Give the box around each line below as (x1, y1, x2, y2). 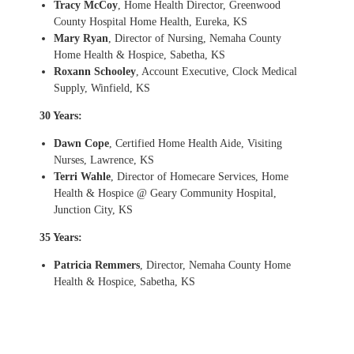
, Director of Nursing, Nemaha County (108, 32, 281, 44)
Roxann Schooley (54, 65, 136, 77)
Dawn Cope (54, 137, 109, 149)
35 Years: (40, 231, 82, 243)
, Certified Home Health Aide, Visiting (109, 137, 282, 149)
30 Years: (40, 109, 82, 122)
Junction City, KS (54, 203, 133, 216)
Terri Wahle (54, 170, 111, 183)
